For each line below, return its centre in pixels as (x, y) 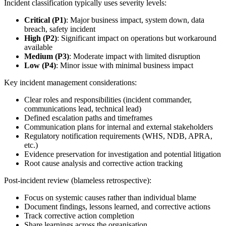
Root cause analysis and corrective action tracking (103, 163)
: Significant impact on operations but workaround (137, 38)
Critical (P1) (45, 20)
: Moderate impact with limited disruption (135, 56)
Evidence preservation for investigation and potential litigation (123, 154)
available (38, 47)
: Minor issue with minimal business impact (125, 65)
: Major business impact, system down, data (135, 20)
